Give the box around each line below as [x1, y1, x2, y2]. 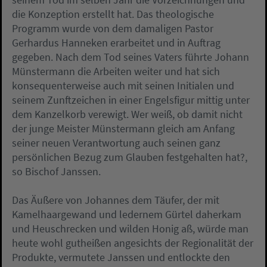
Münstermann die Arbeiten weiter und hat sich [12, 64, 220, 79]
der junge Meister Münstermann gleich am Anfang [12, 122, 235, 136]
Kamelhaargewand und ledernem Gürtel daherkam [12, 207, 241, 222]
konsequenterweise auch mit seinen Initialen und [12, 79, 234, 93]
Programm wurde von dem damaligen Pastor [12, 21, 213, 36]
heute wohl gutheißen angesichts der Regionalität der [12, 236, 253, 250]
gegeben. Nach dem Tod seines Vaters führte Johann [12, 50, 249, 64]
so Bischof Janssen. [12, 164, 101, 179]
